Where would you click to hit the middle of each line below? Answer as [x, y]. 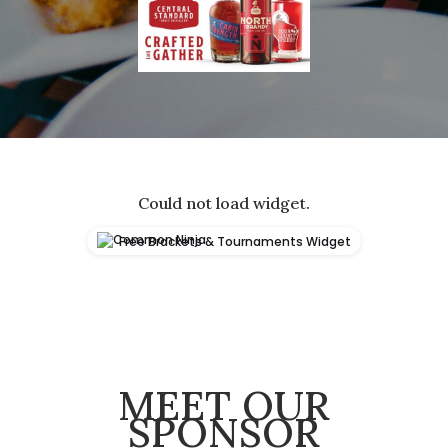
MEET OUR [223, 405]
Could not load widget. [223, 202]
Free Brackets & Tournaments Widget [234, 241]
